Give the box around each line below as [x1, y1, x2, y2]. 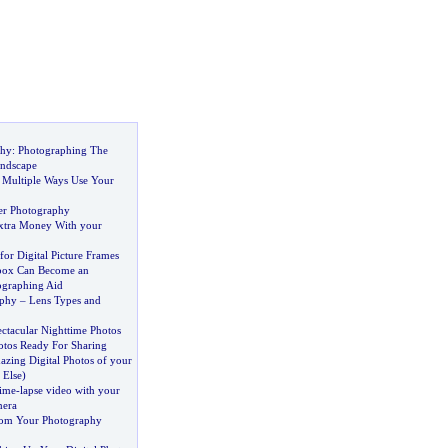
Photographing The [17, 144, 108, 156]
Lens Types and [28, 294, 101, 306]
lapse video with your [19, 384, 120, 396]
